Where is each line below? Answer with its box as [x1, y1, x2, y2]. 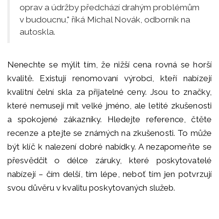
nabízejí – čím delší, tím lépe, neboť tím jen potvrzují [7, 169, 212, 179]
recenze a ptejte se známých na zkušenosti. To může [7, 128, 212, 138]
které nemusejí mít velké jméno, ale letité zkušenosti [7, 101, 212, 111]
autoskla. [20, 27, 55, 37]
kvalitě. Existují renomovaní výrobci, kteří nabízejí [7, 73, 212, 84]
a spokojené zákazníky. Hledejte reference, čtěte [7, 114, 212, 125]
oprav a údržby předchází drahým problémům [20, 2, 199, 13]
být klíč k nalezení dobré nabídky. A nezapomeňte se [7, 142, 212, 152]
